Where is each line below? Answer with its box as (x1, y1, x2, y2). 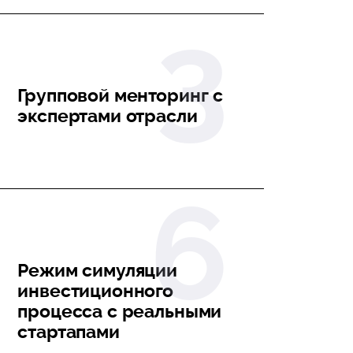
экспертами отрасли (17, 105, 198, 126)
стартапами (17, 321, 120, 342)
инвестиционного (17, 280, 174, 301)
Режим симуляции (17, 259, 178, 281)
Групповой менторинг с (17, 84, 224, 106)
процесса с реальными (17, 300, 222, 321)
